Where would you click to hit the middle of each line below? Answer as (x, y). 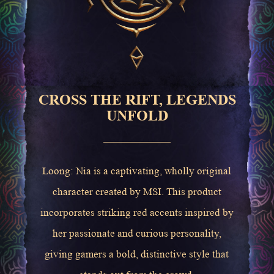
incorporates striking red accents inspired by (137, 212)
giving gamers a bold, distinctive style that (137, 254)
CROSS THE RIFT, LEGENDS (137, 99)
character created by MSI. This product (137, 191)
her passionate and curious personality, (137, 233)
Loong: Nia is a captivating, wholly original (137, 171)
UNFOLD (137, 115)
